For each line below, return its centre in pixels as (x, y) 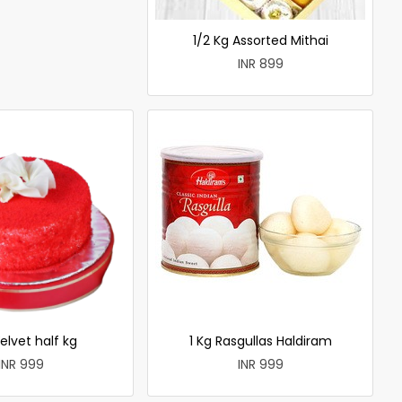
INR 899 (260, 63)
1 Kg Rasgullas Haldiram (260, 341)
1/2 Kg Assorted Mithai (260, 40)
